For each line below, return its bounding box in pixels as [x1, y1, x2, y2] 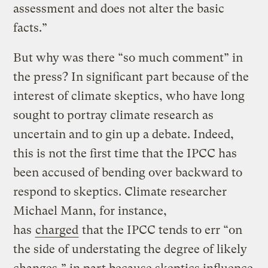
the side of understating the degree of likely [13, 242, 248, 256]
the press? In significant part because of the [13, 69, 249, 84]
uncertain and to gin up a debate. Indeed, [13, 127, 234, 141]
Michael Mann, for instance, [13, 203, 167, 218]
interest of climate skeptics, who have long [13, 89, 245, 103]
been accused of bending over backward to [13, 165, 243, 179]
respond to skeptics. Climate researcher [13, 184, 227, 199]
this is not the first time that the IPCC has [13, 146, 237, 160]
